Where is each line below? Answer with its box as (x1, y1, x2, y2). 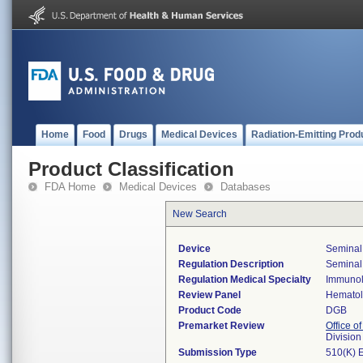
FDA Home (45, 181, 96, 193)
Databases (220, 181, 271, 193)
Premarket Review (178, 320, 264, 331)
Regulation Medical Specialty (178, 274, 311, 285)
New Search (173, 208, 227, 220)
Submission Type (178, 347, 257, 358)
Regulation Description (178, 258, 284, 270)
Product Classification (28, 158, 234, 180)
